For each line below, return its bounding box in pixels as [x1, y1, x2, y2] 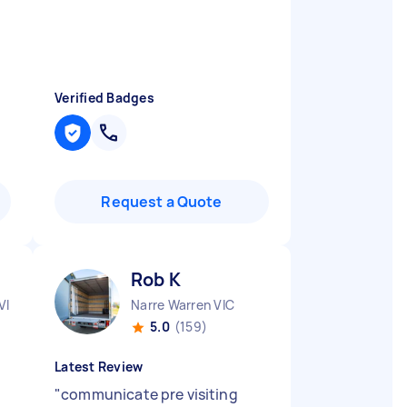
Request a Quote [101, 192, 223, 212]
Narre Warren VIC [131, 296, 234, 313]
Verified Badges [55, 89, 154, 106]
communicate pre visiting [61, 384, 238, 404]
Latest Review [55, 358, 144, 375]
